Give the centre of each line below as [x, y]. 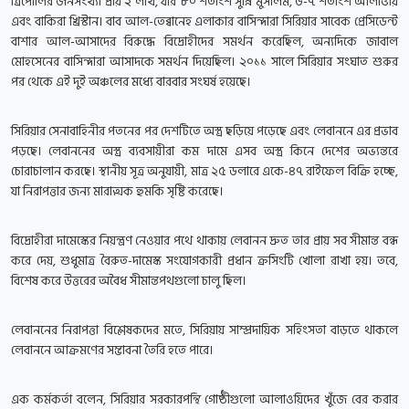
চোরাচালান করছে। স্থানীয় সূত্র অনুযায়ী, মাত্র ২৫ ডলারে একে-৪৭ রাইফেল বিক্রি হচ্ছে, [204, 172]
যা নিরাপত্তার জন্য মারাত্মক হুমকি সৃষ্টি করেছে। [117, 192]
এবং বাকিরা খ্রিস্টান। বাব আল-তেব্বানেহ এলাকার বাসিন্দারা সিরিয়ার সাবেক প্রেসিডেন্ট [204, 22]
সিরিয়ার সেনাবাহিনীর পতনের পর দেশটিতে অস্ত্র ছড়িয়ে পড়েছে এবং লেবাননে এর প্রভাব [204, 131]
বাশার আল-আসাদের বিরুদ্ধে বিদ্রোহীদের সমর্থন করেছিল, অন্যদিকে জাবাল [204, 42]
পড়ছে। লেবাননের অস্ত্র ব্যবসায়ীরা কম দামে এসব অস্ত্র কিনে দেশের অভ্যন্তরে [204, 152]
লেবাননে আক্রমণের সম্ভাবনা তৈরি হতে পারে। [112, 351]
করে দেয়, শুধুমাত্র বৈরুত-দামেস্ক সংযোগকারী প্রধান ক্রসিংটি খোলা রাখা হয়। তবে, [204, 261]
